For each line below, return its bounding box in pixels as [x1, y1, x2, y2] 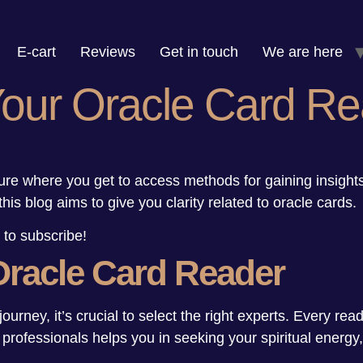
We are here [263, 44, 343, 60]
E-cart [17, 44, 56, 60]
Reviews [80, 44, 135, 60]
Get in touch [160, 44, 238, 60]
